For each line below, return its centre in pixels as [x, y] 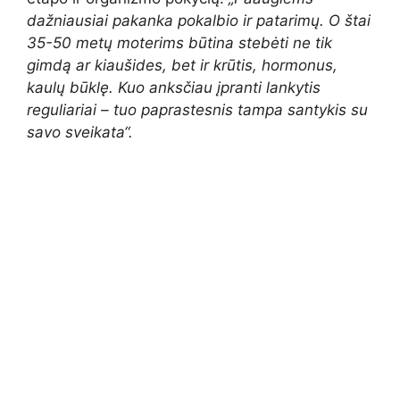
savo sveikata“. [80, 133]
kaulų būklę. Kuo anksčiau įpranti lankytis [174, 88]
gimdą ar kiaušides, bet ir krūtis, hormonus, [182, 66]
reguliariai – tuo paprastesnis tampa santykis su [197, 110]
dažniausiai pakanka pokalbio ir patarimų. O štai [199, 21]
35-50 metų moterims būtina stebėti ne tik [179, 43]
